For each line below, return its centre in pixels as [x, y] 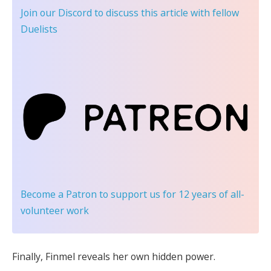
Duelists [39, 29]
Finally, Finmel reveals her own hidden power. [114, 256]
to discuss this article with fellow [165, 12]
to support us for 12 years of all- [171, 194]
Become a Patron [59, 194]
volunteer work [55, 210]
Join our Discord [56, 12]
